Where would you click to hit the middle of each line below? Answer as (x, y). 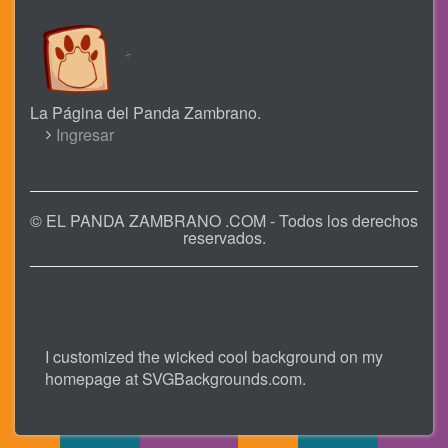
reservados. (224, 238)
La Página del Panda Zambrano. (145, 113)
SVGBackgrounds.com (222, 379)
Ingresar (85, 135)
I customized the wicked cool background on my (214, 357)
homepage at (93, 379)
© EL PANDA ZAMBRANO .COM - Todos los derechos (224, 221)
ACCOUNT (70, 161)
